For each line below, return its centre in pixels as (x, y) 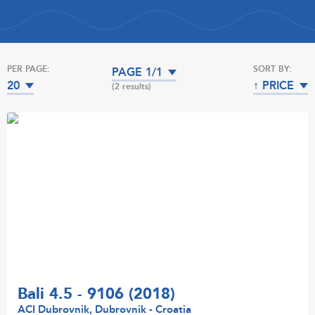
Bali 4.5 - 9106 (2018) (96, 294)
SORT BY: (272, 69)
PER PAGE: (28, 69)
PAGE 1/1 (137, 72)
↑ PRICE (273, 86)
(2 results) (132, 86)
